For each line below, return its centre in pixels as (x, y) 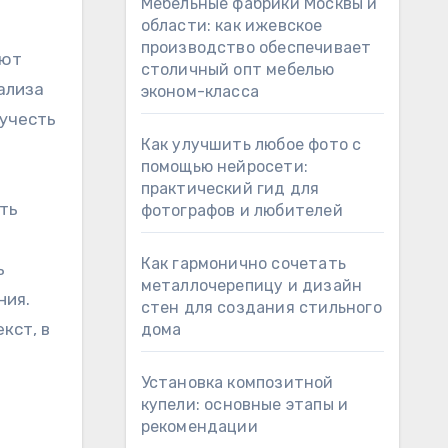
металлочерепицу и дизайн (251, 285)
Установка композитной (237, 382)
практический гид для (230, 188)
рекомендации (199, 426)
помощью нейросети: (224, 166)
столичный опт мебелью (237, 69)
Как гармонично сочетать (243, 263)
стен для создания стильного (261, 307)
